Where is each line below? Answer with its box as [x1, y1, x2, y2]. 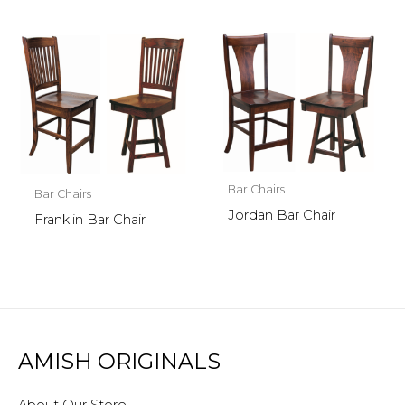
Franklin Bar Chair [33, 212, 146, 229]
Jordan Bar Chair [227, 207, 335, 224]
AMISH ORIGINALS [18, 348, 221, 375]
